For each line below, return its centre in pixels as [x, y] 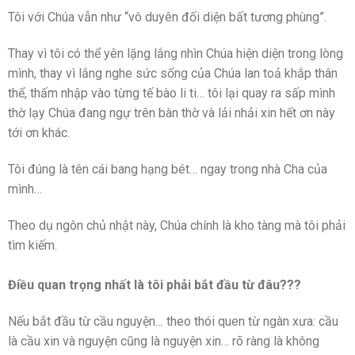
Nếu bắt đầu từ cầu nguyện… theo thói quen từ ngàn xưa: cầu [173, 321]
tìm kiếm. [32, 245]
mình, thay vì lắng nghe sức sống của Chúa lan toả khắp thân [173, 74]
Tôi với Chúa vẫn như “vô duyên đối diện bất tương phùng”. [167, 17]
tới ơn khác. [39, 133]
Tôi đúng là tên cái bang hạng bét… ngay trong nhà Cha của [168, 170]
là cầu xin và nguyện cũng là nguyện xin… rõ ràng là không [164, 341]
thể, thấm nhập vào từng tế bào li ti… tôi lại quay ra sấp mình [172, 94]
